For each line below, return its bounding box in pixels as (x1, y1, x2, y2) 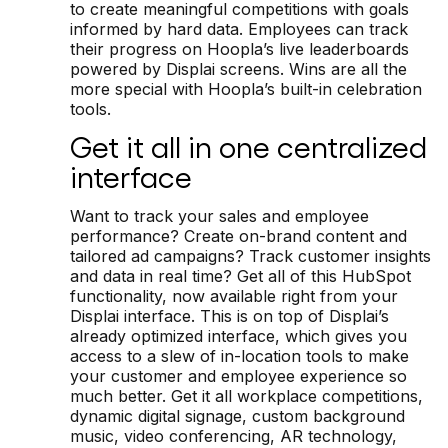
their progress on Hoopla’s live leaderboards (70, 38, 409, 59)
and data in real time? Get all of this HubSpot (70, 265, 411, 286)
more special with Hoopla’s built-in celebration (70, 78, 422, 99)
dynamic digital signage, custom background (70, 405, 405, 426)
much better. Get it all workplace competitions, (70, 385, 423, 406)
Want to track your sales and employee (70, 205, 369, 226)
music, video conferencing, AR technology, (70, 425, 397, 446)
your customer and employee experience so (70, 365, 407, 386)
